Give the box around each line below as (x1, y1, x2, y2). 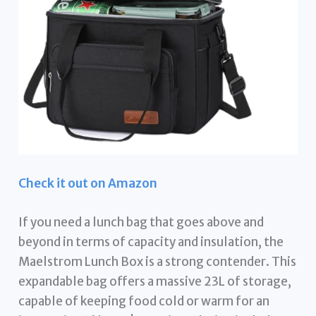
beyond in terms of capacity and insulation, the (18, 234, 284, 250)
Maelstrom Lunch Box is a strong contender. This (18, 254, 297, 270)
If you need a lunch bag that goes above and (18, 214, 265, 231)
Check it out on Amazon (18, 176, 158, 192)
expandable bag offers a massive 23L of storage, (18, 274, 292, 290)
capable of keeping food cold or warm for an (18, 293, 270, 310)
